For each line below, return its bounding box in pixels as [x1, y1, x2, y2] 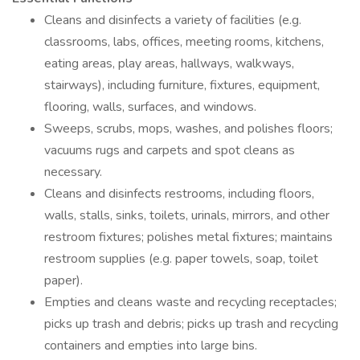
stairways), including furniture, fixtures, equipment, [44, 76, 320, 94]
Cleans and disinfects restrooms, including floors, [44, 185, 314, 202]
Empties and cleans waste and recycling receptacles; [44, 293, 337, 311]
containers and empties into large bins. [44, 337, 257, 354]
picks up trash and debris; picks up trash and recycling [44, 315, 338, 333]
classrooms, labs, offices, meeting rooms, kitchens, [44, 33, 324, 51]
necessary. [44, 163, 102, 181]
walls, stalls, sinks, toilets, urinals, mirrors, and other [44, 207, 329, 224]
